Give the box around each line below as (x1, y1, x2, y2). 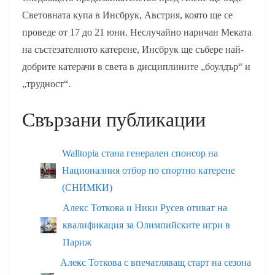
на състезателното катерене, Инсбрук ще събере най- (22, 44, 244, 55)
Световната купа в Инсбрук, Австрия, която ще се (22, 10, 233, 21)
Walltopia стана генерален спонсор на (61, 148, 218, 159)
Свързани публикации (22, 109, 206, 131)
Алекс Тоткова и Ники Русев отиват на (63, 203, 227, 214)
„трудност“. (22, 79, 71, 90)
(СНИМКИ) (61, 182, 112, 193)
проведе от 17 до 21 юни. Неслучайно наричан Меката (22, 27, 252, 38)
